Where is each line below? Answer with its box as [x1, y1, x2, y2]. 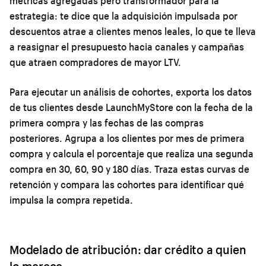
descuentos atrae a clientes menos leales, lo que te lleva [9, 24, 256, 37]
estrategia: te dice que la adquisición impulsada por [9, 9, 237, 22]
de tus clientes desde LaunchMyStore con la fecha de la [9, 100, 253, 113]
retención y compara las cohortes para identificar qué [9, 178, 244, 191]
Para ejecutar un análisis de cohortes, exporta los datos [9, 85, 252, 98]
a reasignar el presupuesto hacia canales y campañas [9, 40, 244, 53]
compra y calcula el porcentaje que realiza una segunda [9, 147, 254, 160]
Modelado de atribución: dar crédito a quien [9, 241, 246, 257]
